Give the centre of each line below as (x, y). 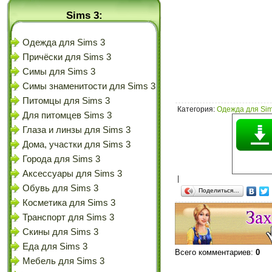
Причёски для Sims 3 (67, 57)
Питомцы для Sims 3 (66, 101)
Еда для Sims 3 (55, 246)
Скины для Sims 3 (60, 232)
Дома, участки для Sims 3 (76, 144)
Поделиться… (219, 191)
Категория (195, 110)
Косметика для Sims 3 (69, 203)
